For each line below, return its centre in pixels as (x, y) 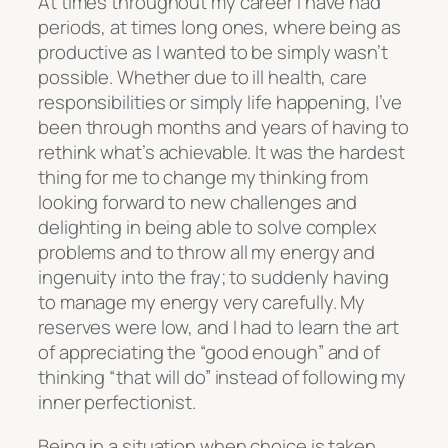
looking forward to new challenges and (198, 202)
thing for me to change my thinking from (203, 177)
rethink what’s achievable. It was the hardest (221, 152)
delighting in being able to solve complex (207, 227)
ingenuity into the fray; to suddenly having (213, 277)
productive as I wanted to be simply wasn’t (213, 52)
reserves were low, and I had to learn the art (218, 327)
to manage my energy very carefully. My (202, 302)
